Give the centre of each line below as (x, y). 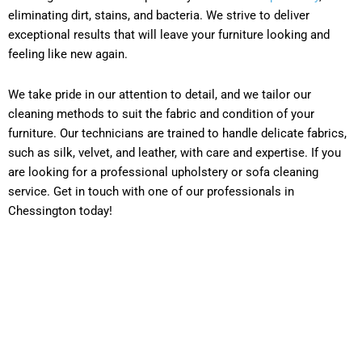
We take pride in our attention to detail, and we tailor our (160, 94)
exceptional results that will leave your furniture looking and (169, 34)
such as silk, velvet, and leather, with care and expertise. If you (175, 152)
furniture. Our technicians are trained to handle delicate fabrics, (177, 133)
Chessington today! (60, 210)
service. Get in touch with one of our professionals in (151, 191)
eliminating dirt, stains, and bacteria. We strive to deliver (159, 15)
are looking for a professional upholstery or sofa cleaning (163, 172)
